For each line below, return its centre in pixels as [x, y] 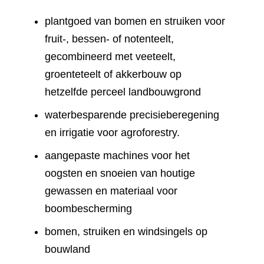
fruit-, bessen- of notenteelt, [109, 39]
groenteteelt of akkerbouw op [113, 75]
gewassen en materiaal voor [111, 191]
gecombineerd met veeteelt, [110, 57]
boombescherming [88, 209]
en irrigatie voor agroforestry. [112, 133]
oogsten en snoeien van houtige [120, 174]
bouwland [67, 250]
